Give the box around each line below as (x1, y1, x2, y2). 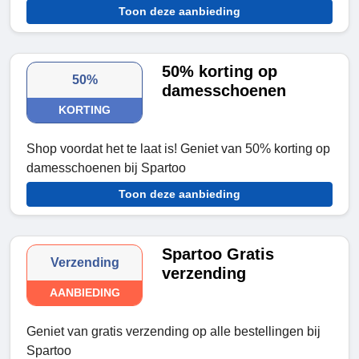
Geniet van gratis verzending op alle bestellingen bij (26, 325, 321, 339)
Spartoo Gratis (162, 245, 275, 264)
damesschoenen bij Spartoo (26, 161, 186, 175)
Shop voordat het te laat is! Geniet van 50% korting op (26, 142, 330, 156)
